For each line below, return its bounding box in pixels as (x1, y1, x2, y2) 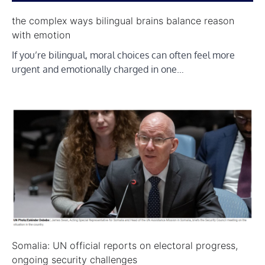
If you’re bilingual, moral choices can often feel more (12, 49, 235, 62)
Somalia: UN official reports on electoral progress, (12, 239, 238, 251)
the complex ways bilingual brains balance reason (12, 15, 234, 27)
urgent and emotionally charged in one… (12, 63, 184, 76)
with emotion (12, 29, 70, 41)
